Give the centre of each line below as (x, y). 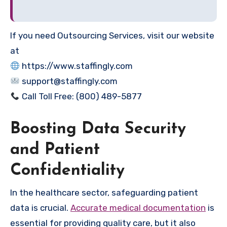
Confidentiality (67, 171)
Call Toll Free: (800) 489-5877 (81, 97)
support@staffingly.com (69, 81)
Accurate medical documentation (138, 207)
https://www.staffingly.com (77, 66)
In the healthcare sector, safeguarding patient (104, 192)
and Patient (55, 150)
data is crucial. (40, 207)
